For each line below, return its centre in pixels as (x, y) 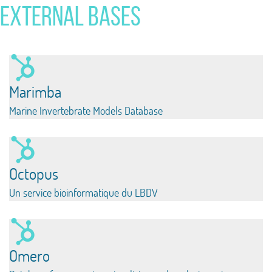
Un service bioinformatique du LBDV (83, 193)
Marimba (35, 92)
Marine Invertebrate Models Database (86, 111)
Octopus (34, 174)
